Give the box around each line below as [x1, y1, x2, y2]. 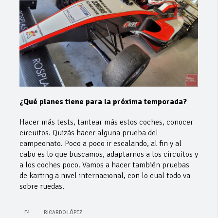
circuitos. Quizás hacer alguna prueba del [19, 127, 158, 138]
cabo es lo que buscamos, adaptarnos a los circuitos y [19, 149, 198, 159]
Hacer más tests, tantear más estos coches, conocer [19, 117, 193, 127]
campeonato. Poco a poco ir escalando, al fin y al [19, 138, 182, 148]
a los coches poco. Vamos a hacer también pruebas [19, 160, 189, 170]
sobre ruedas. [19, 181, 64, 191]
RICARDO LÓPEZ [44, 209, 82, 216]
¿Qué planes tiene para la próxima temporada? [19, 96, 187, 107]
